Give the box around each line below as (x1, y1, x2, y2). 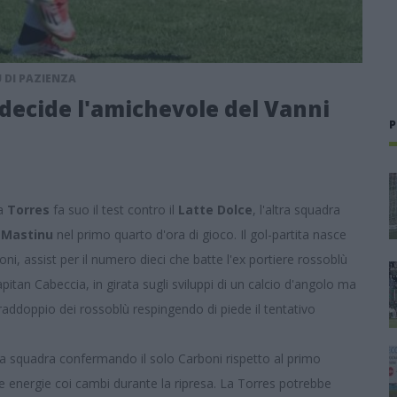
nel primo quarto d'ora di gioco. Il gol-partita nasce (57, 226, 346, 243)
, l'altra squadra (253, 201, 340, 218)
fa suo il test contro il (53, 201, 178, 218)
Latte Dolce (178, 201, 253, 218)
